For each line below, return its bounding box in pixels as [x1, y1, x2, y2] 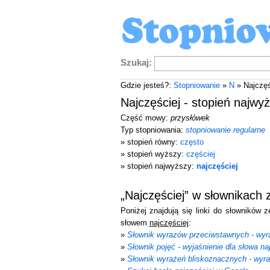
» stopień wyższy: [120, 149, 186, 159]
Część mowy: [120, 113, 171, 122]
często [180, 137, 204, 146]
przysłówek [170, 113, 210, 122]
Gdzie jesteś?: [120, 81, 174, 90]
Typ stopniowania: [120, 125, 186, 134]
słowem [120, 218, 149, 227]
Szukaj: [120, 57, 152, 68]
